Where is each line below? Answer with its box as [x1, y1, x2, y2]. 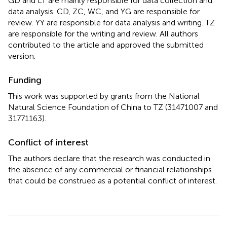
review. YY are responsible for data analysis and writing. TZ [8, 17, 215, 27]
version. [8, 51, 35, 61]
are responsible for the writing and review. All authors [8, 28, 198, 39]
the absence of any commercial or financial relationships [8, 164, 212, 174]
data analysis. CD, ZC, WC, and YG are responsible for [8, 6, 200, 16]
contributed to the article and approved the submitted [8, 40, 204, 50]
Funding [8, 74, 42, 86]
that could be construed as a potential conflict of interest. [8, 175, 217, 185]
